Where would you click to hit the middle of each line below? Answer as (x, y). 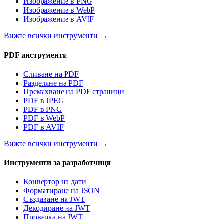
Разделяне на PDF (53, 83)
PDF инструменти (35, 55)
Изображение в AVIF (59, 19)
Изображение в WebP (59, 10)
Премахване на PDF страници (74, 91)
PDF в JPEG (44, 100)
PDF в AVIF (44, 127)
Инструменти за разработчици (57, 163)
